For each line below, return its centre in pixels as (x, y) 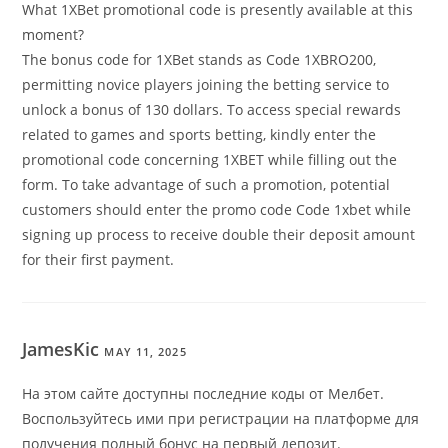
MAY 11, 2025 (145, 352)
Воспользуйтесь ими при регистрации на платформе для (221, 419)
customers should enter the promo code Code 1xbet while (217, 210)
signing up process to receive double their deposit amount (219, 235)
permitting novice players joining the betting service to (206, 85)
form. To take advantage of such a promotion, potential (206, 185)
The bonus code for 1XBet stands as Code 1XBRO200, (199, 60)
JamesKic (63, 349)
